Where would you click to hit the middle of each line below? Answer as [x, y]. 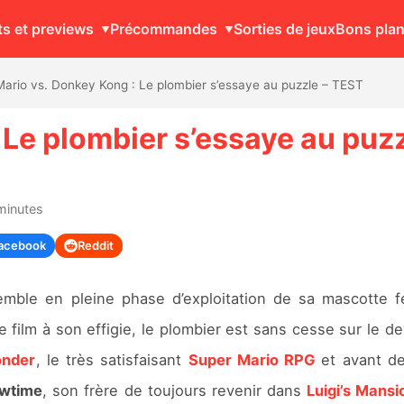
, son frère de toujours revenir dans [174, 390]
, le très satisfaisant [112, 359]
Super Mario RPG [252, 359]
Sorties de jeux [285, 28]
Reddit [95, 245]
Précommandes [164, 28]
